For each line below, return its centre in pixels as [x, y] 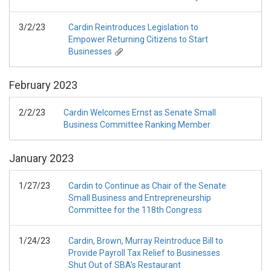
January [28, 158]
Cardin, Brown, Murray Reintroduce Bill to [146, 241]
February [30, 85]
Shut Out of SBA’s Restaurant [125, 265]
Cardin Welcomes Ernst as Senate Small [140, 113]
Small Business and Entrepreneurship [140, 198]
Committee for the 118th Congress [135, 210]
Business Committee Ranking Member [137, 125]
